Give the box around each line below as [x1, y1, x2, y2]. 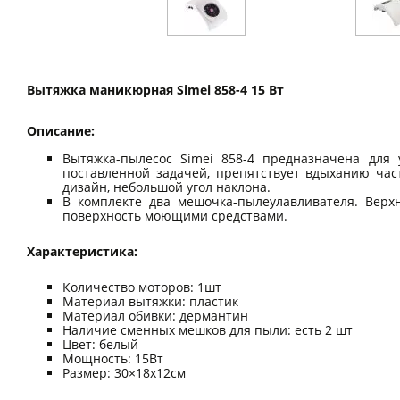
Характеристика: [27, 242, 137, 260]
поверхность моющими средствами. [62, 206, 287, 224]
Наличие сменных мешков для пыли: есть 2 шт [62, 321, 353, 338]
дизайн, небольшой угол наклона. [62, 178, 271, 196]
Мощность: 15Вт [62, 349, 163, 367]
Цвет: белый [62, 335, 138, 353]
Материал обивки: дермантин [62, 306, 248, 324]
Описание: [27, 121, 95, 139]
